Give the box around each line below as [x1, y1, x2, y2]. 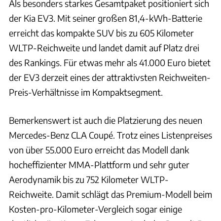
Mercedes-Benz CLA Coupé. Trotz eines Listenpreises [9, 129, 212, 141]
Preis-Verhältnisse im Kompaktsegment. [9, 86, 163, 98]
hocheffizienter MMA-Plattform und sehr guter [9, 158, 189, 170]
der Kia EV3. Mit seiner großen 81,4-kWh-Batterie [9, 12, 202, 24]
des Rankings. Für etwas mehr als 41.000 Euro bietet [9, 56, 211, 68]
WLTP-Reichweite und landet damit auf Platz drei [9, 41, 199, 53]
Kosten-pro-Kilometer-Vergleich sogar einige [9, 203, 182, 215]
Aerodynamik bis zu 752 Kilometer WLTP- [9, 173, 169, 185]
